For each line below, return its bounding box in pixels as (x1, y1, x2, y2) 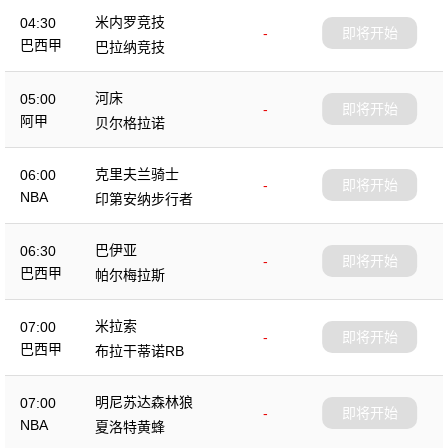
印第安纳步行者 (95, 190, 193, 207)
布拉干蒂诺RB (95, 342, 184, 359)
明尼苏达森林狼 (95, 393, 193, 410)
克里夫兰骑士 (95, 165, 179, 182)
